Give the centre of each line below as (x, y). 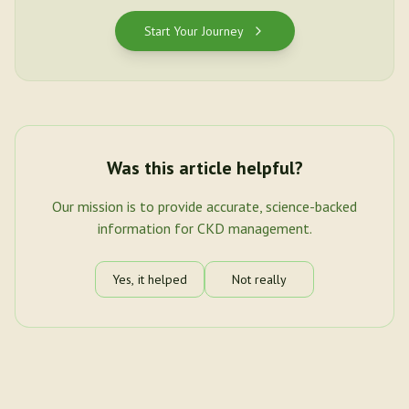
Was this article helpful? (204, 168)
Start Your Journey (194, 31)
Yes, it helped (150, 279)
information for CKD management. (204, 228)
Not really (259, 279)
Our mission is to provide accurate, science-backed (204, 206)
